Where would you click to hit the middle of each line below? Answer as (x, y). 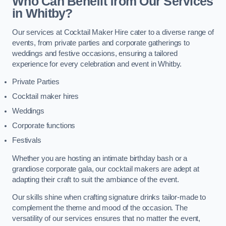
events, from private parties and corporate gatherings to (101, 43)
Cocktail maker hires (46, 97)
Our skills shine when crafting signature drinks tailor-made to (109, 197)
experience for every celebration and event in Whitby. (97, 64)
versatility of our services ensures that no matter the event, (106, 219)
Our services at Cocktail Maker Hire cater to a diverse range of (113, 32)
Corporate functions (44, 126)
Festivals (27, 140)
